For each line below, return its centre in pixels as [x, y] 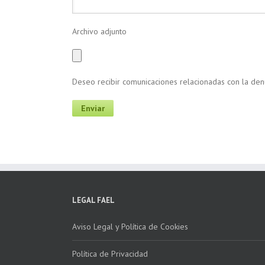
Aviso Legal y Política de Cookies [130, 227]
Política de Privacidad [110, 254]
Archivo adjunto [99, 32]
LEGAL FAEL [93, 201]
